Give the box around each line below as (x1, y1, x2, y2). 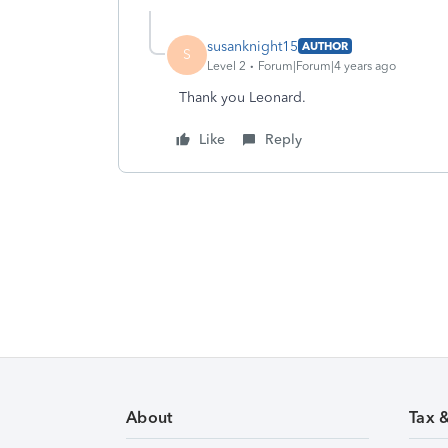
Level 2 (207, 58, 246, 73)
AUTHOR (302, 39, 348, 53)
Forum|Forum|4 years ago (258, 58, 396, 73)
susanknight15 (207, 37, 298, 55)
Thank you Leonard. (179, 89, 310, 106)
